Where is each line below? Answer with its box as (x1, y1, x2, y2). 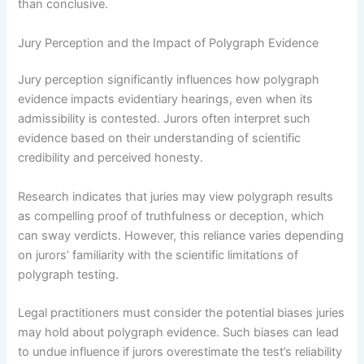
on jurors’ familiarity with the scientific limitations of (18, 247, 299, 262)
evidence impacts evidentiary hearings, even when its (18, 92, 314, 107)
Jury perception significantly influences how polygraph (18, 72, 320, 88)
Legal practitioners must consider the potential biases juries (18, 305, 345, 321)
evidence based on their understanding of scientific (18, 131, 301, 146)
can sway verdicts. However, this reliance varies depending (18, 227, 344, 243)
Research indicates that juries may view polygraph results (18, 188, 334, 204)
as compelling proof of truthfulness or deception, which (18, 208, 325, 223)
